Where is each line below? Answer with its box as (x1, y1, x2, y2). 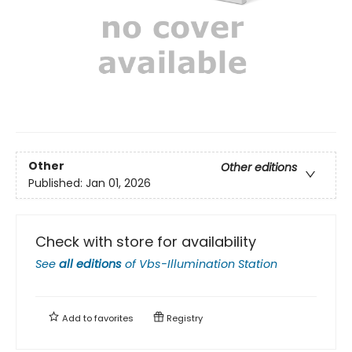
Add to (60, 311, 94, 324)
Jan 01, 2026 (86, 174, 151, 191)
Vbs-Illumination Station (139, 255, 277, 272)
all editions (59, 255, 122, 272)
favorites (94, 311, 134, 324)
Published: (28, 174, 86, 191)
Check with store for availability (35, 231, 256, 251)
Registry (164, 311, 203, 324)
